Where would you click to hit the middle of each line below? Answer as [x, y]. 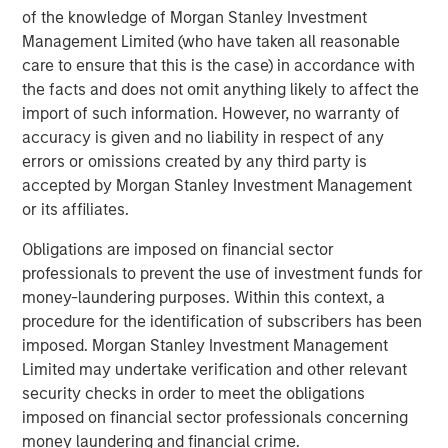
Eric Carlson [165, 319]
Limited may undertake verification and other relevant [215, 370]
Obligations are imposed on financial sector [178, 250]
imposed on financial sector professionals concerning [215, 418]
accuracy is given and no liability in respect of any [203, 138]
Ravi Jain [152, 214]
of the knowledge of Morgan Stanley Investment [195, 18]
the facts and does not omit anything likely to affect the [221, 90]
